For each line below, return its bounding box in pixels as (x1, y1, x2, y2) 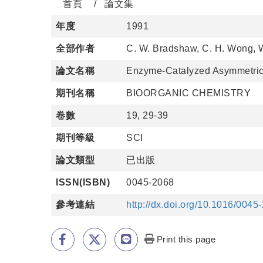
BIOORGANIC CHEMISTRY (126, 88, 251, 98)
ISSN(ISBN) (56, 177, 110, 187)
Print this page (156, 234, 216, 244)
